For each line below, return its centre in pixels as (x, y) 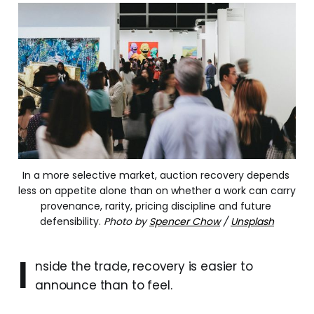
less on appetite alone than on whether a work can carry (157, 191)
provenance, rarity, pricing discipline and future (156, 206)
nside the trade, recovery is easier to (144, 267)
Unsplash (252, 222)
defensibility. (70, 222)
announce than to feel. (104, 286)
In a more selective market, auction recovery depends (156, 176)
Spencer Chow (185, 222)
